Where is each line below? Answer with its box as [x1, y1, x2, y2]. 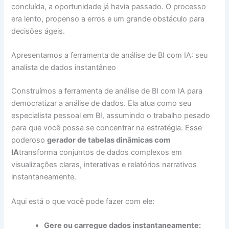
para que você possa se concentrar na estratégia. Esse [11, 123, 202, 133]
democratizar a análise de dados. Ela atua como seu [11, 99, 192, 108]
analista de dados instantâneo [11, 63, 117, 73]
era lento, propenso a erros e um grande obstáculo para [11, 14, 205, 24]
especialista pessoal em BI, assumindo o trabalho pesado [11, 111, 211, 121]
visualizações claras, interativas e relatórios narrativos [11, 160, 197, 170]
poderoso [11, 135, 48, 145]
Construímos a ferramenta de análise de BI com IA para [11, 86, 203, 96]
